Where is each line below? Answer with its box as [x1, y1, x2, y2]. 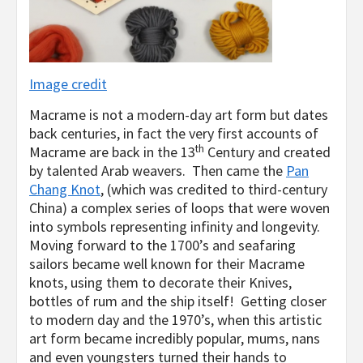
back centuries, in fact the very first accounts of [29, 124, 318, 143]
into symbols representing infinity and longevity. [29, 217, 320, 237]
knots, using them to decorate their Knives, [29, 273, 292, 293]
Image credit [29, 75, 107, 94]
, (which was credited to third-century [100, 180, 327, 199]
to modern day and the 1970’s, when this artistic [29, 310, 322, 330]
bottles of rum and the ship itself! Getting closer [29, 292, 327, 311]
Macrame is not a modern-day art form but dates [29, 105, 328, 125]
